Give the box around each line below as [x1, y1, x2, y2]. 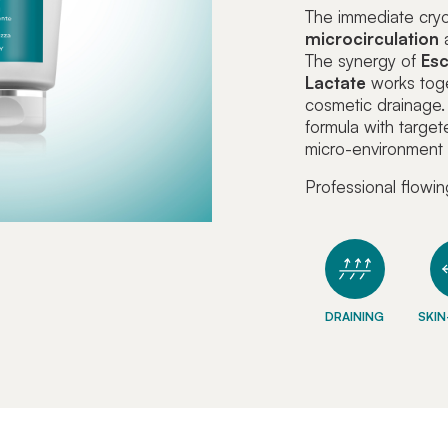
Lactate [304, 72, 366, 94]
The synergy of [304, 50, 421, 72]
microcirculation [304, 28, 439, 50]
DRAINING [325, 308, 385, 324]
